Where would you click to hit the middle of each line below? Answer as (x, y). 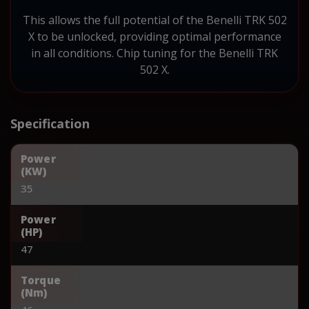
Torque (41, 280)
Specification (50, 123)
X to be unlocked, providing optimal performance (154, 36)
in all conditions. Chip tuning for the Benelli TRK (154, 53)
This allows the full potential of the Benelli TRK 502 (154, 20)
